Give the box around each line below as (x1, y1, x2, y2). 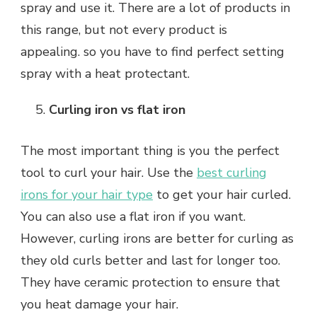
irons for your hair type (21, 185, 153, 203)
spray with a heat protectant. (21, 64, 190, 82)
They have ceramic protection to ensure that (21, 273, 280, 291)
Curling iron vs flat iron (49, 100, 185, 118)
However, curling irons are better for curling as (21, 229, 294, 247)
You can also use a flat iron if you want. (21, 207, 246, 225)
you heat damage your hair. (21, 295, 178, 313)
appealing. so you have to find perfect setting (21, 42, 284, 60)
